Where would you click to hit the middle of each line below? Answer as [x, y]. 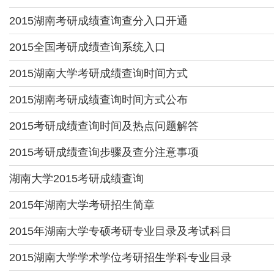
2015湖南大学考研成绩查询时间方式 [98, 73]
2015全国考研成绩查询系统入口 [87, 47]
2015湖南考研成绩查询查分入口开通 [98, 21]
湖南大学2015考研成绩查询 [76, 179]
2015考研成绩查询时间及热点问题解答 [104, 126]
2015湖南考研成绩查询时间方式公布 [98, 100]
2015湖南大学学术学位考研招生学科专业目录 [120, 257]
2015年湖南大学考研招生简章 [82, 205]
